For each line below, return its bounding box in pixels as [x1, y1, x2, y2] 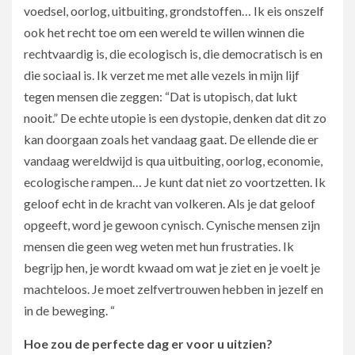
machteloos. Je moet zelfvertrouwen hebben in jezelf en [24, 281, 323, 296]
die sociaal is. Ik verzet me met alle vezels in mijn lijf [24, 67, 300, 82]
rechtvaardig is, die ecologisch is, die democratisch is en [24, 45, 323, 61]
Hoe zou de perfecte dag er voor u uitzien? [24, 335, 273, 351]
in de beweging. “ [24, 302, 115, 318]
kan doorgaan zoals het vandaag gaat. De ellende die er [24, 131, 319, 147]
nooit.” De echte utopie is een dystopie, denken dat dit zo [24, 109, 326, 125]
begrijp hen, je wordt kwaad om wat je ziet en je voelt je [24, 259, 320, 275]
